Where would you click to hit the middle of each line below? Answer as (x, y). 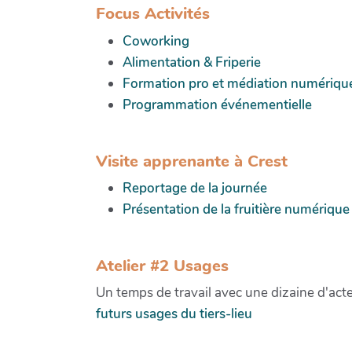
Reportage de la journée (195, 188)
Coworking (156, 41)
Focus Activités (153, 14)
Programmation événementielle (217, 104)
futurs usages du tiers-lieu (174, 314)
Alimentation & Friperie (192, 62)
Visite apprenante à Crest (192, 161)
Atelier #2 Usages (162, 266)
